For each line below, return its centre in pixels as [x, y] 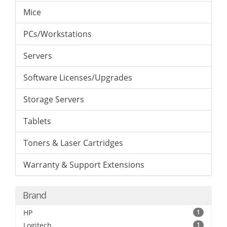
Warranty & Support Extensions [84, 165]
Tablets [37, 121]
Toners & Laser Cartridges [73, 143]
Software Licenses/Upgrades [78, 78]
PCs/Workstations [58, 34]
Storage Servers [54, 99]
